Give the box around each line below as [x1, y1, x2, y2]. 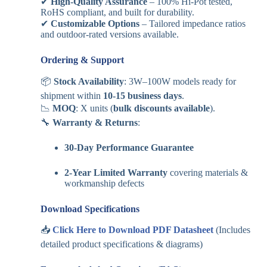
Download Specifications [40, 203, 139, 214]
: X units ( [75, 103, 113, 113]
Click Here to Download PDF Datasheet [52, 225, 213, 235]
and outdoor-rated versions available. [40, 29, 179, 39]
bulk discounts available [113, 103, 210, 113]
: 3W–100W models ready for [123, 76, 236, 86]
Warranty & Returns [52, 117, 138, 128]
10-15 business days [100, 90, 182, 101]
